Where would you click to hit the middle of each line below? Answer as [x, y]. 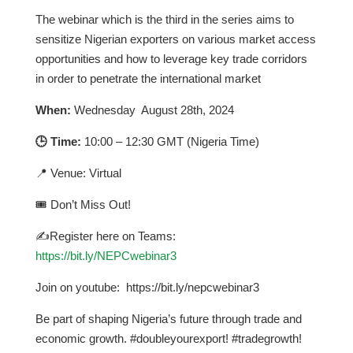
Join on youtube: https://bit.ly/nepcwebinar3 [147, 287]
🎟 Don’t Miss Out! [83, 204]
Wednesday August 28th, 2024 [152, 110]
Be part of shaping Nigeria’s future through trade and [168, 319]
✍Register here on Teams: [105, 236]
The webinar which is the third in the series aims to [164, 19]
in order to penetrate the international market [148, 78]
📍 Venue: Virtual [78, 173]
